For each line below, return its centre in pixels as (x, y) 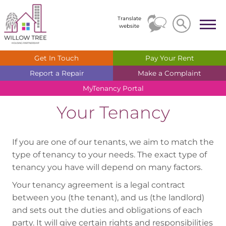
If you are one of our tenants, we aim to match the (113, 142)
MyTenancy (102, 88)
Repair (72, 73)
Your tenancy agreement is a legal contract (99, 185)
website (129, 26)
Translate (129, 18)
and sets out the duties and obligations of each (107, 210)
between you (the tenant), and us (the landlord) (108, 197)
